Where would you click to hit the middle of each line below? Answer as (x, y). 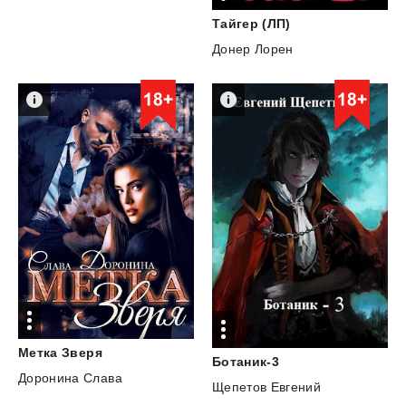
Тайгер (235, 23)
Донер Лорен (252, 48)
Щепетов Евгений (266, 387)
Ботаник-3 (246, 361)
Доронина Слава (70, 377)
